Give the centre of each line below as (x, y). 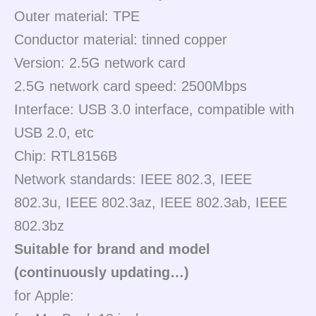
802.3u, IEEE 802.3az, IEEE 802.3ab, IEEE (151, 202)
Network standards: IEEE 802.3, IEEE (133, 179)
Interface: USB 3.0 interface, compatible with (154, 109)
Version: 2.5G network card (100, 62)
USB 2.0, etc (54, 132)
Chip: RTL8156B (66, 156)
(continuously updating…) (102, 272)
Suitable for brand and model (112, 249)
